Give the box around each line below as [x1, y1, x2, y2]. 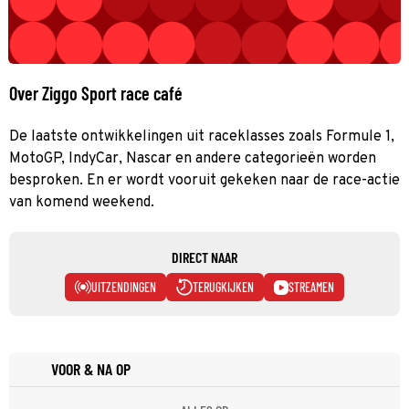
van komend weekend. [9, 193, 154, 212]
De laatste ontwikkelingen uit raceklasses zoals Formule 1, [9, 127, 394, 146]
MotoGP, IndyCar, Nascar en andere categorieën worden [9, 149, 376, 168]
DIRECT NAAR [172, 247, 237, 266]
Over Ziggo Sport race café [9, 81, 183, 104]
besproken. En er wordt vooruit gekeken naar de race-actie [9, 171, 400, 190]
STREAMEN [288, 278, 334, 295]
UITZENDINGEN [91, 278, 156, 295]
